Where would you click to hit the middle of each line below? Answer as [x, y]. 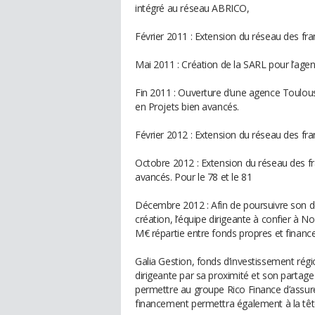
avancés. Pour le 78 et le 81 [194, 177]
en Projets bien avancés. [187, 107]
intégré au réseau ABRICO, [192, 8]
